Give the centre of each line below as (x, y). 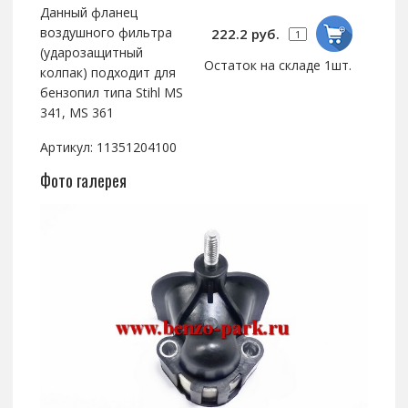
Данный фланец (88, 13)
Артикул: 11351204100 (108, 148)
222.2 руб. (246, 34)
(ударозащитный (91, 53)
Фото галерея (83, 181)
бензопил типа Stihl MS (111, 93)
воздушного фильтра (106, 33)
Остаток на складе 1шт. (277, 66)
